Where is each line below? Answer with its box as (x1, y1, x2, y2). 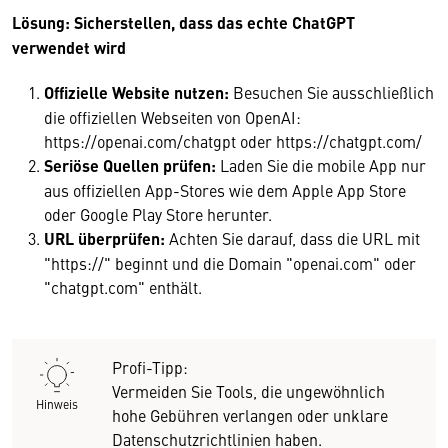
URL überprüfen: (44, 227, 169, 251)
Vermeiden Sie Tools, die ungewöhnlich (112, 380, 385, 403)
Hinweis (36, 396, 78, 413)
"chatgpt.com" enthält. (44, 276, 202, 299)
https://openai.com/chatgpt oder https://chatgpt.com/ (44, 130, 422, 153)
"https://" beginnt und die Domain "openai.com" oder (44, 252, 416, 275)
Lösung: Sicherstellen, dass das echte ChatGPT (12, 11, 355, 35)
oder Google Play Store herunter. (44, 203, 272, 226)
